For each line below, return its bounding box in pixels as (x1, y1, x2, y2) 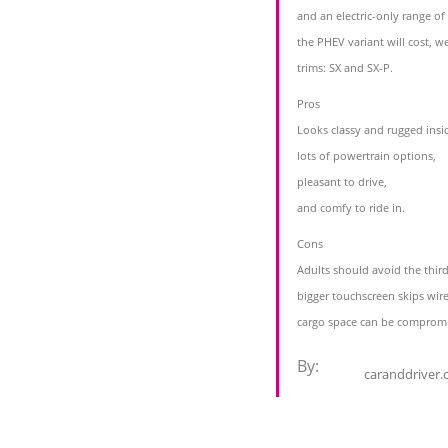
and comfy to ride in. (297, 200, 405, 216)
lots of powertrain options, (297, 148, 436, 164)
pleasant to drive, (297, 174, 387, 190)
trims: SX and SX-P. (297, 60, 393, 76)
